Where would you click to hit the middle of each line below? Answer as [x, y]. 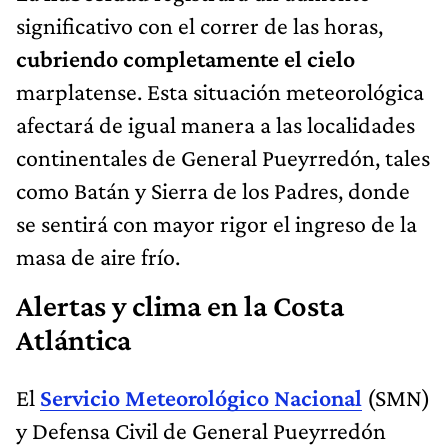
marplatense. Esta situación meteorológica [220, 91]
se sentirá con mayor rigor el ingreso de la [216, 223]
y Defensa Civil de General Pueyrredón [201, 430]
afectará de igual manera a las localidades [215, 124]
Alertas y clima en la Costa [180, 305]
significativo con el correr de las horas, [199, 25]
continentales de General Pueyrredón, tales [223, 157]
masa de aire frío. [98, 256]
